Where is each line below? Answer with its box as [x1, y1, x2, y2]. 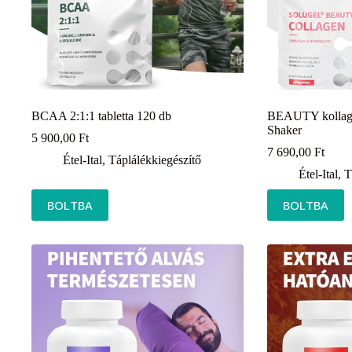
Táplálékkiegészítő [108, 152, 201, 167]
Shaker [266, 123, 302, 137]
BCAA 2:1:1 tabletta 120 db [31, 108, 171, 123]
